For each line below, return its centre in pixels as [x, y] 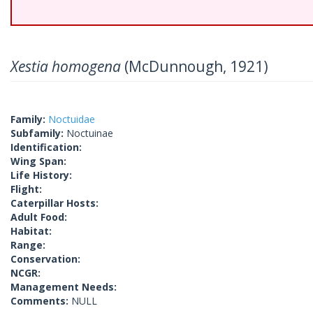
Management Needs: [64, 287]
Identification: [46, 147]
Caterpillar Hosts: [54, 203]
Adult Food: [39, 217]
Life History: [41, 175]
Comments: [41, 301]
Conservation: [45, 259]
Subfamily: [38, 133]
